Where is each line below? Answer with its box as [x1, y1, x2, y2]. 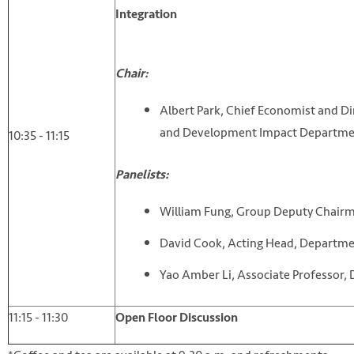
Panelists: [115, 166, 168, 183]
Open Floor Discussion [115, 310, 238, 326]
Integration [115, 6, 177, 23]
